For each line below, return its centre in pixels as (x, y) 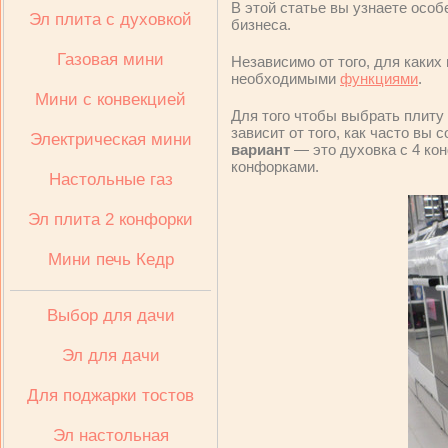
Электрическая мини (110, 139)
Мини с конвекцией (110, 99)
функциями (379, 78)
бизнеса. (261, 24)
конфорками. (275, 166)
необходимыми (285, 78)
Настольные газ (110, 179)
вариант (260, 149)
